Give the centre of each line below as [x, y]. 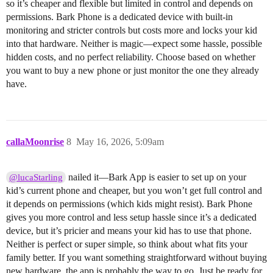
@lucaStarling [36, 178]
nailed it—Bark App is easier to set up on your [156, 177]
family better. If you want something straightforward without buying [136, 258]
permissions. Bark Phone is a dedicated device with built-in [119, 17]
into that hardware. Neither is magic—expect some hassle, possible [134, 44]
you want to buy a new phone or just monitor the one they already [133, 71]
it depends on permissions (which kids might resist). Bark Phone [129, 204]
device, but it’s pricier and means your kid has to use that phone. [129, 231]
